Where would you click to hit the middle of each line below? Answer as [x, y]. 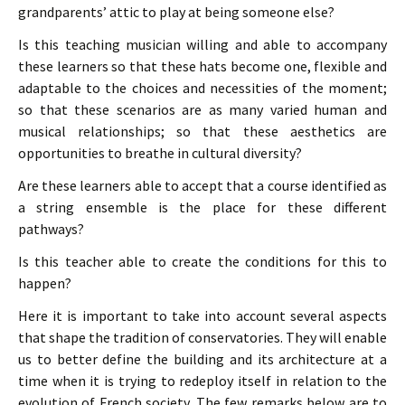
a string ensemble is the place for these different [202, 207]
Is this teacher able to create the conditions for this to [202, 261]
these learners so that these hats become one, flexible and [202, 66]
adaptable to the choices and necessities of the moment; [202, 88]
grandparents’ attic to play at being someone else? [176, 12]
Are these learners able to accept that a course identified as [202, 185]
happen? [45, 283]
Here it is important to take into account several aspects [202, 316]
